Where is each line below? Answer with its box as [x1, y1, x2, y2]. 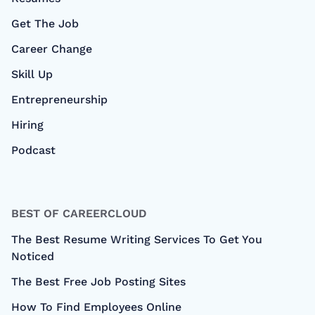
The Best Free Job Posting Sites [11, 274, 186, 288]
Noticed [11, 249, 54, 263]
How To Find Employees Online [11, 300, 181, 314]
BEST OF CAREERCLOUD [11, 206, 147, 220]
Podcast [11, 143, 56, 157]
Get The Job [11, 16, 79, 30]
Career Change [11, 41, 92, 56]
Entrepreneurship [11, 92, 108, 106]
